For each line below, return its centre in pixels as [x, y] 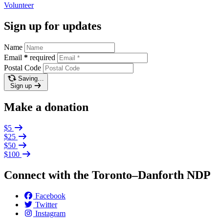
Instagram [50, 213]
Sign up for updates [53, 26]
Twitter [46, 204]
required [43, 57]
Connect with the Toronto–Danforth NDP [107, 175]
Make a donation [46, 107]
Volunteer [19, 5]
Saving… [31, 78]
